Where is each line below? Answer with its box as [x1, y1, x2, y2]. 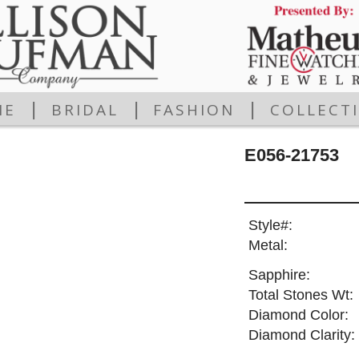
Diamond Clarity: [248, 327, 355, 344]
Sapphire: [248, 267, 310, 284]
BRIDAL [50, 99, 119, 121]
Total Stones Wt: [248, 287, 353, 304]
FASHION [153, 99, 236, 121]
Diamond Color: [248, 307, 349, 324]
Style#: [248, 217, 292, 234]
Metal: [248, 237, 288, 254]
